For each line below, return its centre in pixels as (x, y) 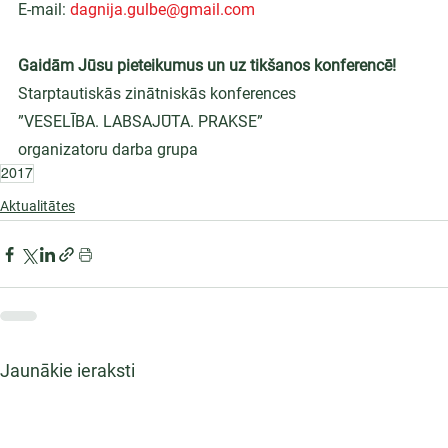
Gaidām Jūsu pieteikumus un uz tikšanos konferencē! (207, 65)
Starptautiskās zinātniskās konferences (157, 93)
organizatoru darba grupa (108, 149)
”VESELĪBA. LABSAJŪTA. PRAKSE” (140, 121)
